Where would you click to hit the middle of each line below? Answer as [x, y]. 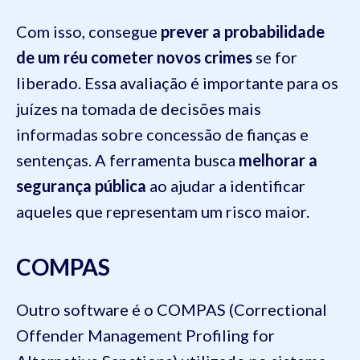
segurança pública [81, 186]
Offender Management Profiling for [145, 335]
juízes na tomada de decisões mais [139, 109]
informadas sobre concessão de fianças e [162, 135]
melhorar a [278, 160]
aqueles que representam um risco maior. [163, 212]
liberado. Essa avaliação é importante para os [177, 83]
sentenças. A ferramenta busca [127, 160]
